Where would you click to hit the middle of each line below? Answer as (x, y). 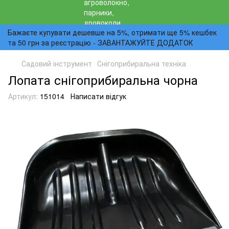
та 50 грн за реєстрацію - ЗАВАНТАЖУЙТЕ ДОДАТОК (100, 42)
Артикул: (23, 96)
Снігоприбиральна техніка (142, 63)
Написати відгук (98, 96)
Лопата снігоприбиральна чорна (103, 79)
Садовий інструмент (57, 63)
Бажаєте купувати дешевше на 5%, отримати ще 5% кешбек (112, 32)
